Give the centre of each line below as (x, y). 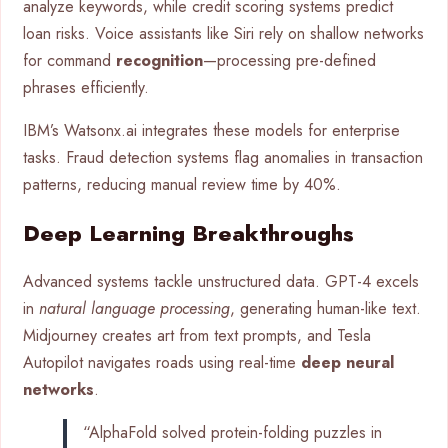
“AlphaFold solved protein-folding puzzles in (232, 432)
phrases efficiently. (86, 87)
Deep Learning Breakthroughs (188, 232)
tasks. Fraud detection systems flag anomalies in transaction (223, 157)
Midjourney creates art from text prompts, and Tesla (197, 335)
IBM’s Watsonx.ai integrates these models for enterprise (211, 130)
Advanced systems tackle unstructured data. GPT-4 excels (221, 281)
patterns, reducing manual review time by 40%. (182, 184)
